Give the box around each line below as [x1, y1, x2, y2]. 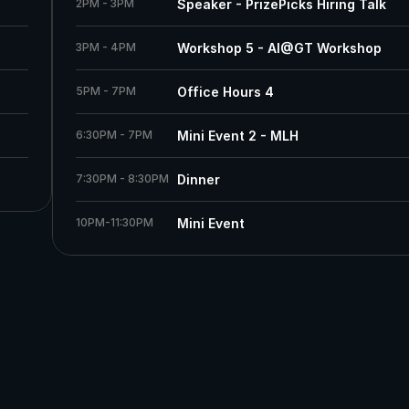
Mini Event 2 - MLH [176, 128, 299, 144]
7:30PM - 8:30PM [76, 172, 169, 186]
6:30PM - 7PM [76, 128, 155, 142]
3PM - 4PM [76, 40, 136, 55]
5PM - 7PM [76, 84, 136, 99]
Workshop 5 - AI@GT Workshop [176, 40, 385, 57]
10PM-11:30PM [76, 215, 153, 230]
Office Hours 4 [176, 84, 274, 100]
